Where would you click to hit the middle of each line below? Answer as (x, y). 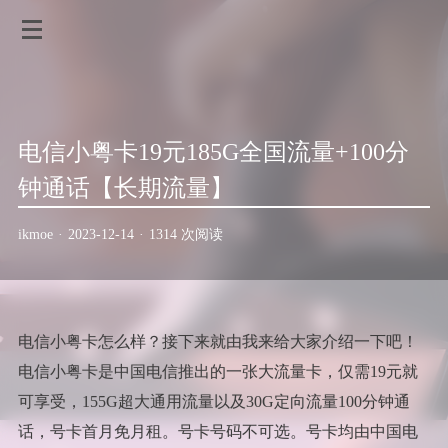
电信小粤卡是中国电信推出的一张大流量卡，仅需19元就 (217, 371)
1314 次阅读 (185, 234)
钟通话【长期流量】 (125, 188)
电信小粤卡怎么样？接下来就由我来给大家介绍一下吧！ (217, 341)
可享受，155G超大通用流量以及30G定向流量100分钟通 (213, 401)
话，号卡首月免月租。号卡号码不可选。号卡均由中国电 (217, 431)
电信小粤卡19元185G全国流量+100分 (213, 152)
